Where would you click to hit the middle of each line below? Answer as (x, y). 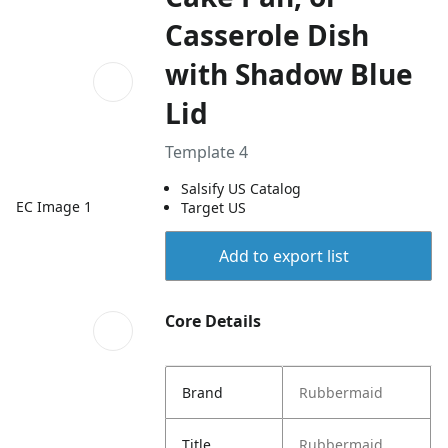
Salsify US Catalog (241, 188)
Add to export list (283, 256)
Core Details (213, 321)
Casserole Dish (267, 35)
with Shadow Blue (289, 74)
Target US (214, 207)
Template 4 (207, 152)
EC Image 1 (54, 206)
